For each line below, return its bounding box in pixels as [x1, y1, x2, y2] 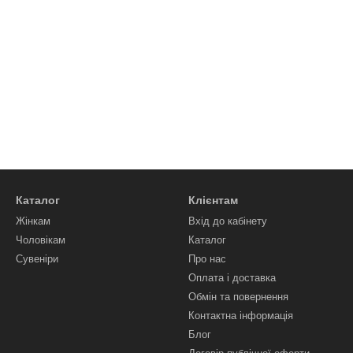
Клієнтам [188, 194, 238, 206]
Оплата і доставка [188, 272, 276, 284]
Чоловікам [16, 234, 65, 246]
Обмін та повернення [188, 291, 288, 303]
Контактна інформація [188, 310, 293, 321]
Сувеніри [16, 253, 58, 265]
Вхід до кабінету [188, 215, 267, 227]
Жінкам [16, 215, 50, 227]
